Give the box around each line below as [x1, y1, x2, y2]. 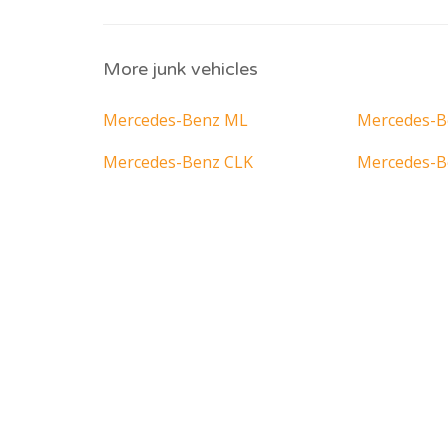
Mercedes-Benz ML [103, 109, 248, 132]
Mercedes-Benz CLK [103, 151, 253, 174]
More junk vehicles [103, 58, 258, 81]
